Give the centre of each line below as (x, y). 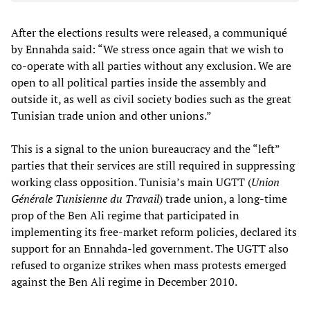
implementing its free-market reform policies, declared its (154, 231)
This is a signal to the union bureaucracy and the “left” (145, 148)
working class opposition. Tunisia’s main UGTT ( (131, 182)
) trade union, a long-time (223, 198)
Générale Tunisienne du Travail (85, 198)
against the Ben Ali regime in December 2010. (124, 281)
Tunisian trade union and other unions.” (111, 115)
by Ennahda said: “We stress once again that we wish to (147, 49)
